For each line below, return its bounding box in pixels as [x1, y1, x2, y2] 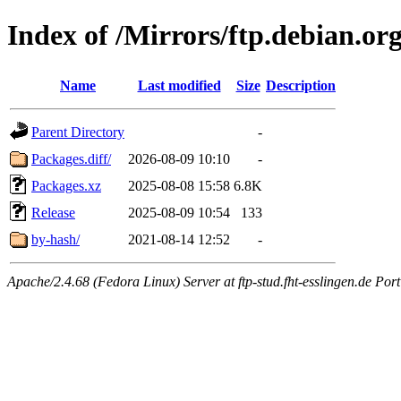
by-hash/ [31, 231, 80, 247]
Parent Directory [31, 124, 124, 140]
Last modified [137, 77, 221, 93]
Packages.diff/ [31, 150, 111, 166]
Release [31, 204, 75, 220]
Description [266, 77, 336, 93]
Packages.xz [31, 177, 101, 193]
